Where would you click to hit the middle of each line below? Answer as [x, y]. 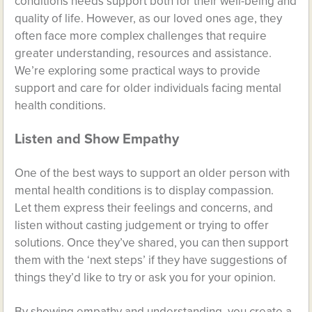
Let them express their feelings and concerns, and [144, 208]
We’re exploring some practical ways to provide [138, 70]
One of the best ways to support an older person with [153, 173]
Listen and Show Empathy [97, 139]
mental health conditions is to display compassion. [145, 190]
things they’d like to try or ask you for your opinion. [146, 277]
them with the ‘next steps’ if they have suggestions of [151, 260]
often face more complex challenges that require [141, 36]
